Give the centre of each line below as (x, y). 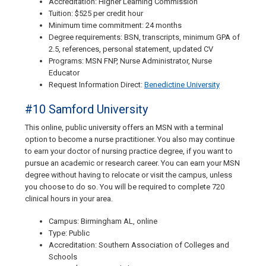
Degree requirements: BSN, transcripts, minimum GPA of (144, 37)
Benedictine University (182, 85)
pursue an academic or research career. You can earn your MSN (132, 163)
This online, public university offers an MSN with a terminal (124, 128)
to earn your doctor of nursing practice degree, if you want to (129, 151)
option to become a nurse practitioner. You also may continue (130, 140)
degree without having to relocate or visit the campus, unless (129, 175)
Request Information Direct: (96, 85)
